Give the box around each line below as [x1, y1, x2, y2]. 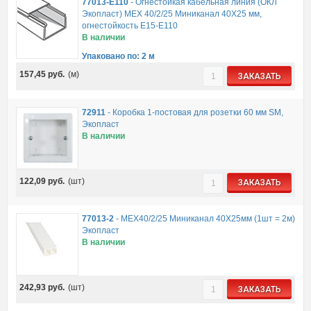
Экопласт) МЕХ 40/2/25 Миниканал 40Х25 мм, [81, 9, 262, 19]
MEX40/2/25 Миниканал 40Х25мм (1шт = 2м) [120, 214, 295, 224]
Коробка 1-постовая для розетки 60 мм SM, [112, 107, 283, 117]
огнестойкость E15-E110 [81, 21, 178, 31]
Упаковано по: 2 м [81, 51, 155, 62]
